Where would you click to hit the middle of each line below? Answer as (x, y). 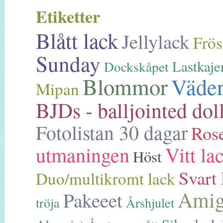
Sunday (68, 63)
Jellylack (156, 42)
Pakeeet (93, 200)
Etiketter (68, 17)
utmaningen (83, 155)
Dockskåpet (136, 67)
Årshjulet (150, 203)
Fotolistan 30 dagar (112, 132)
